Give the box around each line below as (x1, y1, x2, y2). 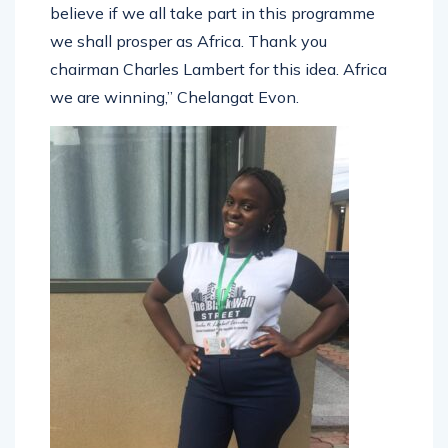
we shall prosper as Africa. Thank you (50, 30, 327, 51)
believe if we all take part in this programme (50, 2, 375, 23)
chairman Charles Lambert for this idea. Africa (50, 58, 387, 79)
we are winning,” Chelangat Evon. (50, 86, 299, 107)
